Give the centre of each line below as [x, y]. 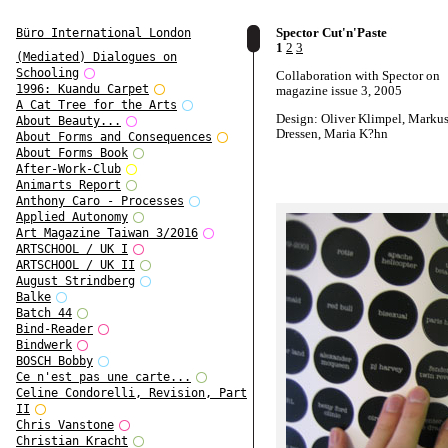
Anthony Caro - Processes [100, 201]
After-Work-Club [68, 169]
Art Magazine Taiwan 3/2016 [107, 233]
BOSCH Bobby [54, 361]
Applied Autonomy [72, 217]
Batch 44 [44, 313]
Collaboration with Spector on [358, 75]
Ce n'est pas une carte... [103, 377]
